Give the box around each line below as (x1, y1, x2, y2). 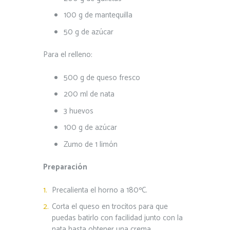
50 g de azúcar (64, 25, 113, 39)
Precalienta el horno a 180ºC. (51, 183, 147, 197)
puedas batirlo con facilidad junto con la (51, 212, 183, 225)
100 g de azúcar (64, 121, 117, 135)
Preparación (43, 161, 87, 174)
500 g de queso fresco (64, 71, 140, 84)
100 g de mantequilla (64, 9, 132, 22)
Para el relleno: (43, 48, 92, 62)
